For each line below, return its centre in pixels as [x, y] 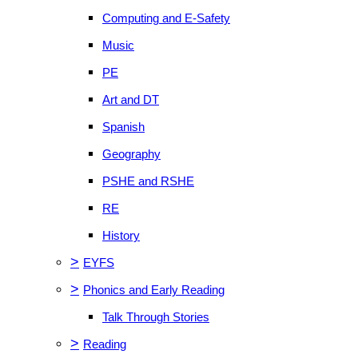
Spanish [123, 127]
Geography [131, 154]
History [121, 235]
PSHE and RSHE [148, 181]
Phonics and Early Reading [154, 290]
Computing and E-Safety [166, 18]
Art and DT [131, 99]
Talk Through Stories [156, 317]
